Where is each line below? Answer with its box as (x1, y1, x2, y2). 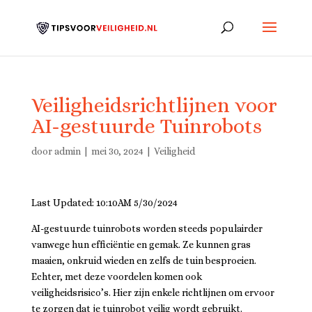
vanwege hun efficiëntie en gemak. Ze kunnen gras (31, 239, 251, 250)
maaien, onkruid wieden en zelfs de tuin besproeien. (31, 255, 256, 266)
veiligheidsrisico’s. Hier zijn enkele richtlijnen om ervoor (31, 287, 274, 298)
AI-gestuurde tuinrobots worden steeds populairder (31, 223, 263, 234)
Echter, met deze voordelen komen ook (31, 271, 202, 282)
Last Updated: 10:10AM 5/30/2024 (31, 197, 178, 208)
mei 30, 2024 (91, 146, 143, 157)
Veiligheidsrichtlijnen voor (31, 93, 277, 117)
